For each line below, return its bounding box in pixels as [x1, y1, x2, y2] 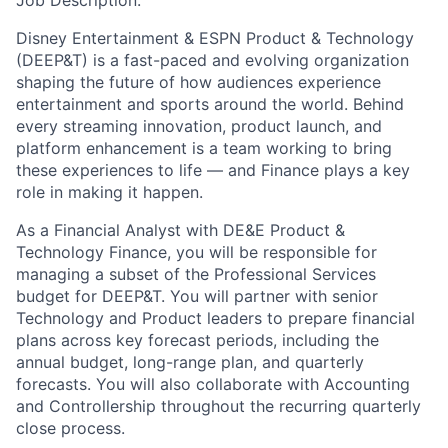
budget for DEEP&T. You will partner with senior [16, 286, 378, 306]
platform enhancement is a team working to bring [16, 138, 392, 158]
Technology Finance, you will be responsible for [16, 242, 377, 262]
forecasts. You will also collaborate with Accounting [16, 374, 410, 394]
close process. [16, 418, 125, 438]
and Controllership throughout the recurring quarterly [16, 396, 421, 416]
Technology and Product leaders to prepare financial [16, 308, 415, 328]
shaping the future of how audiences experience [16, 72, 381, 92]
